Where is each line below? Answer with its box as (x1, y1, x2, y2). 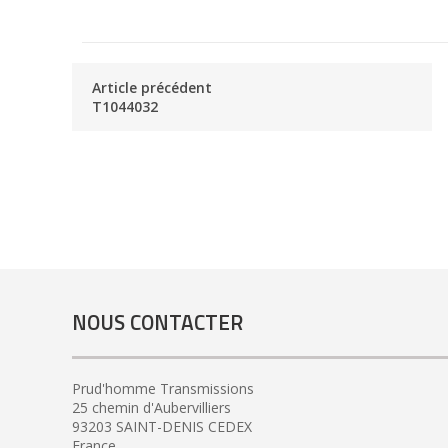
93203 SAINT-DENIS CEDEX (72, 416, 252, 436)
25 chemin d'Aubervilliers (72, 397, 231, 417)
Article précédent (92, 77, 212, 97)
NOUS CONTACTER (72, 306, 243, 339)
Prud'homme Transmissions (72, 378, 254, 398)
